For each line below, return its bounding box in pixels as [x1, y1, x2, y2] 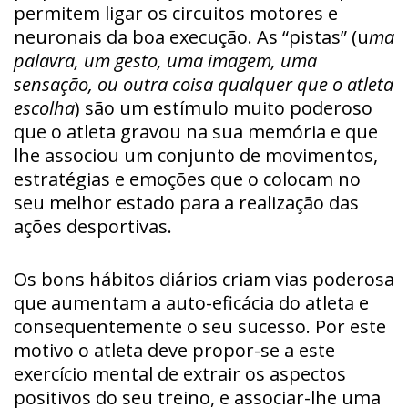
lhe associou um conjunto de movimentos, [14, 142, 378, 168]
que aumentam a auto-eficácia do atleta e [14, 290, 369, 315]
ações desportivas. [14, 213, 172, 239]
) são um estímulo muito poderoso [75, 95, 372, 120]
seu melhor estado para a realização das [14, 189, 359, 215]
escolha [14, 95, 75, 120]
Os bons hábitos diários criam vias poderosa [14, 266, 394, 291]
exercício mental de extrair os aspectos [14, 361, 346, 386]
